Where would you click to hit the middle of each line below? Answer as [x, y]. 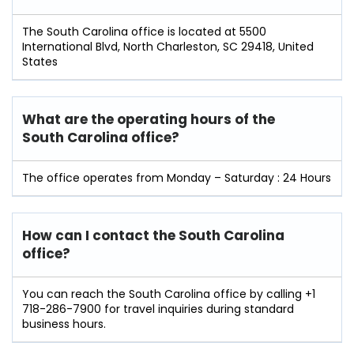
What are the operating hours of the [149, 120]
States [40, 62]
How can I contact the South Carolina [153, 236]
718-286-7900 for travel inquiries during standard [158, 309]
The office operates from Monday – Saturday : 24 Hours [177, 178]
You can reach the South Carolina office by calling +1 [169, 294]
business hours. [64, 324]
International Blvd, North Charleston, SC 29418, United [168, 47]
